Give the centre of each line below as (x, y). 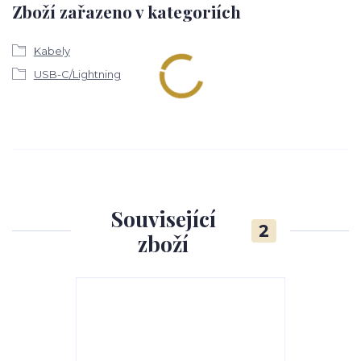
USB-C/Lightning (77, 74)
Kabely (52, 50)
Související (163, 218)
